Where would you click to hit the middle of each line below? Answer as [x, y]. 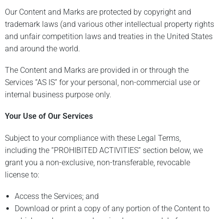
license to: [22, 175]
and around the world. [43, 49]
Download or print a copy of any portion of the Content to [112, 208]
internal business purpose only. [58, 95]
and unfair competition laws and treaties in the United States [109, 37]
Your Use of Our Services [49, 116]
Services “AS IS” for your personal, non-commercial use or [102, 83]
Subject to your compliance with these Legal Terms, [93, 138]
